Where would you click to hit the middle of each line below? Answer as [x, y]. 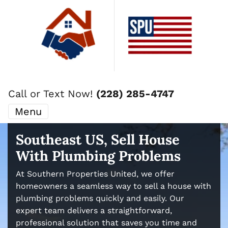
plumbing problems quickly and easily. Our [100, 198]
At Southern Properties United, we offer [95, 174]
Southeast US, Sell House [98, 139]
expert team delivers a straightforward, [94, 210]
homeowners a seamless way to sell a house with [113, 186]
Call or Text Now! [52, 94]
